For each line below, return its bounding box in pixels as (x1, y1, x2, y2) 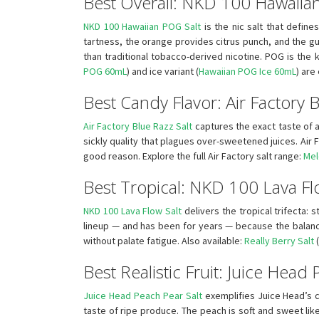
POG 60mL (83, 64, 127, 78)
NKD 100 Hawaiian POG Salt (83, 19, 202, 33)
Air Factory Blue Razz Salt (83, 119, 193, 132)
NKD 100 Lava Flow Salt (83, 204, 182, 217)
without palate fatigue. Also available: (83, 234, 244, 247)
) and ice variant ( (127, 64, 199, 78)
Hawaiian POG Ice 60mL (199, 64, 296, 78)
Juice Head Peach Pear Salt (83, 288, 202, 302)
